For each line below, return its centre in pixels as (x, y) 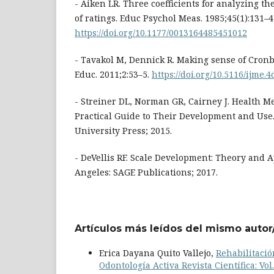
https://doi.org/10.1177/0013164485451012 (161, 33)
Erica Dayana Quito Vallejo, (157, 253)
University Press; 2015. (123, 131)
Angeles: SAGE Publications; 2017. (146, 172)
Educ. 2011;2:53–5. (113, 75)
